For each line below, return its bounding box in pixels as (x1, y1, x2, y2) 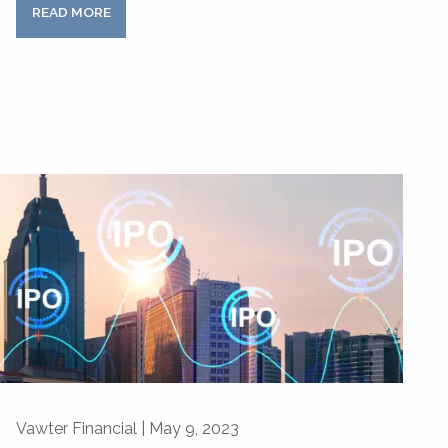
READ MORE (31, 4, 111, 20)
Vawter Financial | (16, 419, 149, 439)
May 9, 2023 (149, 419, 239, 439)
